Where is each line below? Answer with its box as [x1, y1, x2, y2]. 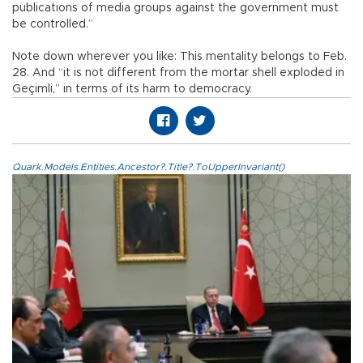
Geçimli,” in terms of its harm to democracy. [12, 83, 252, 96]
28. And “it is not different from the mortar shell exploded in [12, 67, 344, 79]
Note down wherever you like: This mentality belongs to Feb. [12, 51, 347, 63]
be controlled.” [12, 19, 93, 31]
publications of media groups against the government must [12, 2, 339, 15]
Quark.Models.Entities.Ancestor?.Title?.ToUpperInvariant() [12, 162, 284, 173]
